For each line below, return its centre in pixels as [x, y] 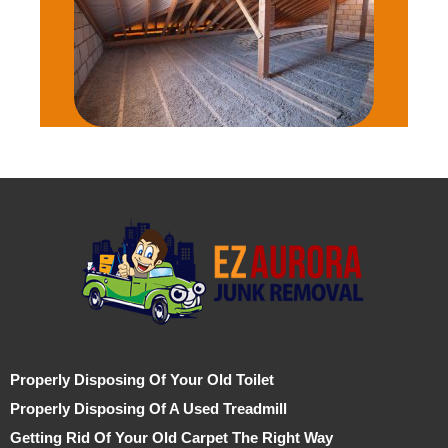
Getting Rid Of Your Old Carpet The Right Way [171, 437]
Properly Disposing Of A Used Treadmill [148, 408]
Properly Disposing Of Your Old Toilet [142, 379]
